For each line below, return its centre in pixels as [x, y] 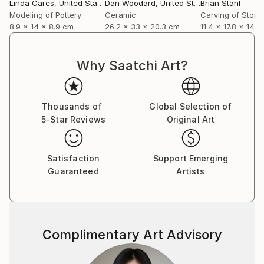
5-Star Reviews [73, 119]
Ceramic [121, 15]
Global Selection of [191, 106]
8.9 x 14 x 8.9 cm [42, 27]
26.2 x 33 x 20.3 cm [142, 27]
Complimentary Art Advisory [132, 235]
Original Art [191, 119]
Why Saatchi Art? [132, 65]
